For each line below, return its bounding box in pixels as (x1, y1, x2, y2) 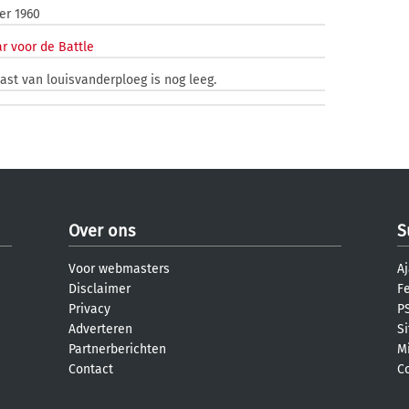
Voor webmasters (68, 261, 170, 277)
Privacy (68, 301, 110, 317)
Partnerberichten (68, 341, 166, 357)
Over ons (68, 221, 135, 241)
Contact (68, 362, 113, 377)
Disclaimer (68, 281, 131, 297)
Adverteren (68, 321, 132, 337)
